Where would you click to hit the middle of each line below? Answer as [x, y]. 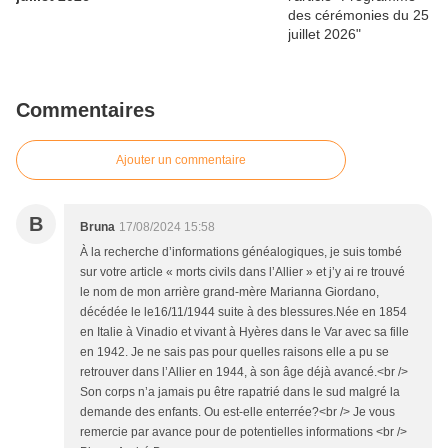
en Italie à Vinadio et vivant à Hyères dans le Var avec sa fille [244, 332]
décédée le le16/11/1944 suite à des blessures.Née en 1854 [243, 312]
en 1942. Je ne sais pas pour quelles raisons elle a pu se [234, 352]
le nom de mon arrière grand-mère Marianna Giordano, [229, 292]
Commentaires [85, 110]
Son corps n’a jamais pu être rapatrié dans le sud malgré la [240, 392]
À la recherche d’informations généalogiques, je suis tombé [241, 252]
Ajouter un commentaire [181, 160]
